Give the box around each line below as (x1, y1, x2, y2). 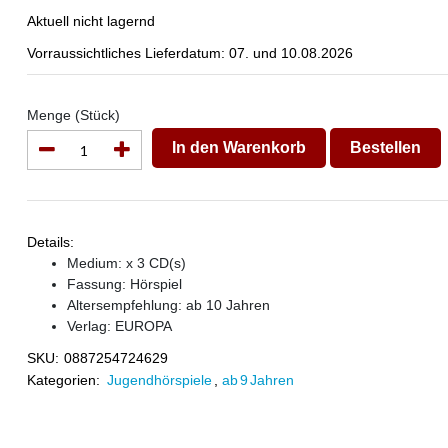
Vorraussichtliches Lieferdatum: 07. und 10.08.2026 (26, 45, 353, 61)
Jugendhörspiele (106, 372, 212, 388)
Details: (26, 234, 74, 250)
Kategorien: (26, 372, 100, 388)
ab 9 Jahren (221, 372, 294, 388)
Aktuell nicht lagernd (26, 13, 155, 29)
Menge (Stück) (26, 107, 120, 123)
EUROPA (114, 318, 172, 334)
